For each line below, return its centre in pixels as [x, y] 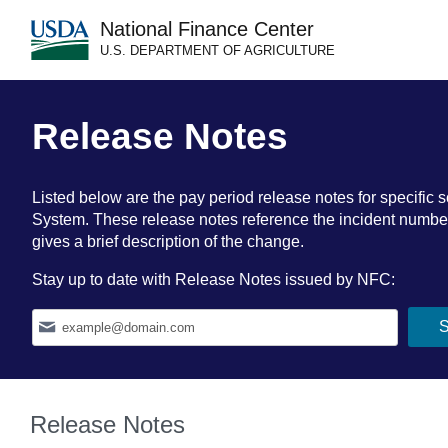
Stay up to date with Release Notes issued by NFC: [213, 279]
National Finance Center [207, 29]
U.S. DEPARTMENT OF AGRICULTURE [217, 50]
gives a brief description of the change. [168, 241]
